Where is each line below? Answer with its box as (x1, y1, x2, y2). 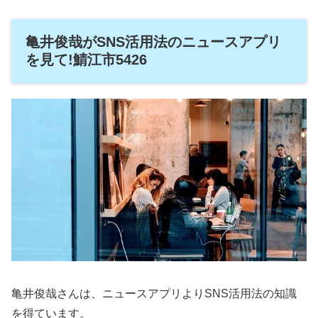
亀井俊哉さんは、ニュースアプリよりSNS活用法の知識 (11, 287, 297, 300)
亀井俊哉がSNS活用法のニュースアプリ (26, 33, 281, 50)
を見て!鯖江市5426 (26, 51, 147, 67)
